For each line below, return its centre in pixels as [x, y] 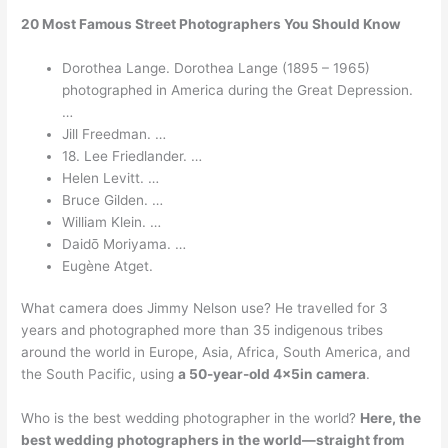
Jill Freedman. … [114, 133]
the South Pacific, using [100, 374]
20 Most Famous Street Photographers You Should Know [211, 24]
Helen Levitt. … [111, 177]
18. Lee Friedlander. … [132, 155]
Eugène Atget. [108, 265]
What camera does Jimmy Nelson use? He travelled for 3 [205, 308]
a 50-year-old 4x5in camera [272, 374]
